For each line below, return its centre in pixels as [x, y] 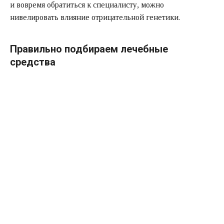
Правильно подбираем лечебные [89, 49]
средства [33, 62]
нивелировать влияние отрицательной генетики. [95, 17]
